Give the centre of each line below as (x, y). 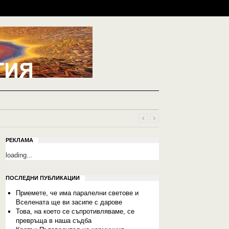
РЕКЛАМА (19, 140)
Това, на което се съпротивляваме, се (75, 211)
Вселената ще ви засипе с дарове (69, 202)
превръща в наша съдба (53, 221)
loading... (19, 155)
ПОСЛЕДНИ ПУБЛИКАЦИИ (43, 178)
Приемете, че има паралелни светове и (77, 193)
